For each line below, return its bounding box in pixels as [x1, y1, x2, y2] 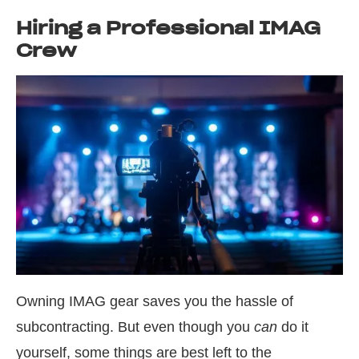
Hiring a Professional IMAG [16, 17, 321, 40]
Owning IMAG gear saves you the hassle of [16, 293, 293, 310]
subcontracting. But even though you [16, 319, 254, 336]
